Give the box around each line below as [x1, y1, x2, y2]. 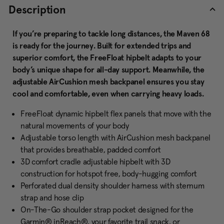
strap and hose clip [20, 192, 84, 203]
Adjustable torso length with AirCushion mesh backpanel [20, 132, 211, 143]
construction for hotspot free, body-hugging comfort [20, 168, 197, 179]
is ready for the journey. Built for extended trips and [12, 40, 191, 51]
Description [8, 2, 66, 17]
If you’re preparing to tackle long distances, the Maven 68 [12, 28, 210, 39]
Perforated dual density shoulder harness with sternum [20, 180, 204, 191]
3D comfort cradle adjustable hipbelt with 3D [20, 156, 170, 167]
